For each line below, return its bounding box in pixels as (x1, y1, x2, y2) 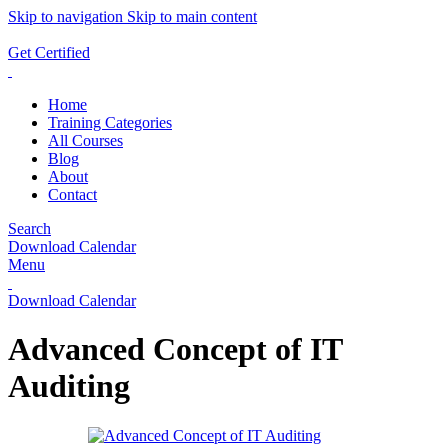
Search (8, 220, 51, 237)
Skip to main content (127, 8, 257, 25)
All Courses (48, 132, 123, 149)
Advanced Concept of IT (8, 331, 342, 368)
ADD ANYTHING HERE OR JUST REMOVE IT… (8, 26, 372, 43)
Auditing (8, 368, 130, 405)
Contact (48, 186, 97, 203)
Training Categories (48, 114, 172, 131)
